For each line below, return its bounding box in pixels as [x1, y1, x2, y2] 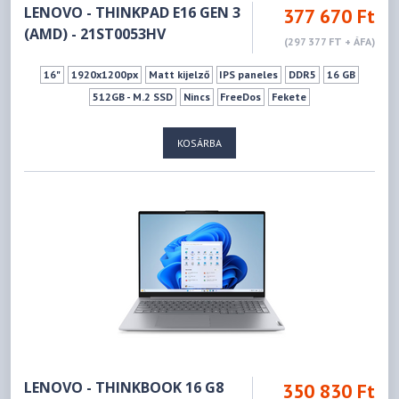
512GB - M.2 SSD [92, 89, 173, 103]
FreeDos [220, 89, 262, 103]
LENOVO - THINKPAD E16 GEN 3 [24, 2, 241, 22]
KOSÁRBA [177, 135, 222, 150]
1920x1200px [70, 67, 138, 81]
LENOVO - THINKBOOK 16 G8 [24, 377, 224, 397]
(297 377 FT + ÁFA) [283, 34, 375, 48]
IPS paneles [219, 67, 279, 81]
